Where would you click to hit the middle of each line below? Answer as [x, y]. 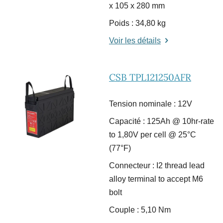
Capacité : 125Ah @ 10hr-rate [162, 121]
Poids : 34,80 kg [137, 23]
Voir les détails [135, 41]
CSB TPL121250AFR [150, 77]
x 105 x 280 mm [137, 6]
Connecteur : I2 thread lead [157, 166]
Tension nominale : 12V [151, 104]
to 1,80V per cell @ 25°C [153, 135]
